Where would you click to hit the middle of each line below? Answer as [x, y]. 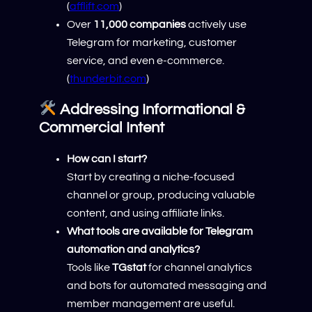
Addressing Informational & [150, 109]
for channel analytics [199, 267]
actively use [216, 25]
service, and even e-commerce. [146, 61]
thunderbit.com [108, 79]
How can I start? [107, 158]
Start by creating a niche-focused [151, 177]
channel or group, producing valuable [161, 195]
